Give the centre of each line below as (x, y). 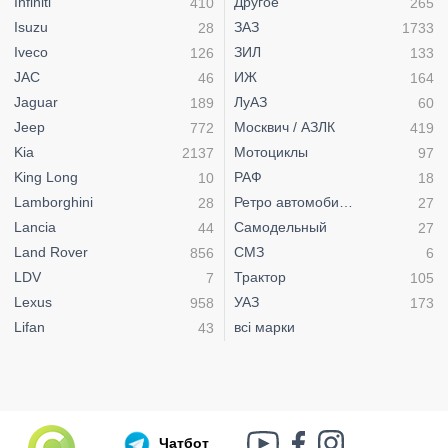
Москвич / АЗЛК (284, 127)
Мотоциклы (271, 152)
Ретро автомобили (294, 202)
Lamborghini (53, 202)
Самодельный (280, 227)
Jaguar (36, 102)
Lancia (35, 227)
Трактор (260, 277)
